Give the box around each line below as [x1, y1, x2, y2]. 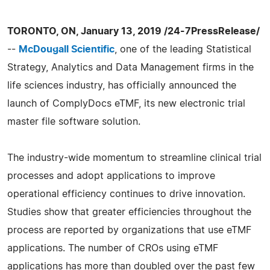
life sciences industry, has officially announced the [7, 80, 236, 90]
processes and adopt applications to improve [7, 171, 215, 181]
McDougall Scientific [19, 44, 115, 54]
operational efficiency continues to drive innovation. [7, 189, 245, 199]
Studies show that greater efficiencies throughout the [7, 207, 251, 217]
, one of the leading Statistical [115, 44, 251, 54]
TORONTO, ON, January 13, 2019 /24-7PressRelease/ [7, 26, 260, 36]
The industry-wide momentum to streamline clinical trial [7, 152, 262, 163]
